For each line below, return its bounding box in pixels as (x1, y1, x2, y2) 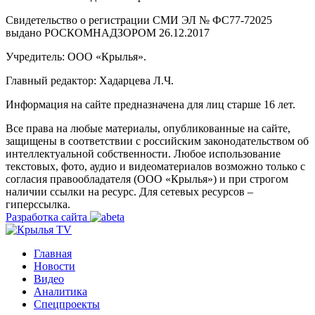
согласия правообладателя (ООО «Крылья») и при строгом (6, 172, 288, 185)
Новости (34, 259, 75, 272)
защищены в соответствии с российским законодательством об (6, 134, 309, 147)
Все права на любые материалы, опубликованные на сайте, (6, 122, 290, 134)
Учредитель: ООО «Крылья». (6, 50, 146, 63)
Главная (34, 247, 72, 259)
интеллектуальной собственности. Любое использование (6, 147, 281, 160)
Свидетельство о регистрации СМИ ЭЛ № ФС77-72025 (6, 13, 272, 26)
